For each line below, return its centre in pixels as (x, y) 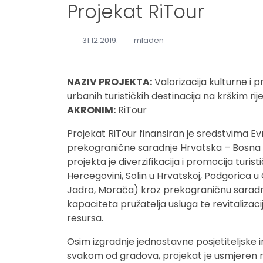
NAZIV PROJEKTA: (109, 82)
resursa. (85, 218)
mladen (149, 40)
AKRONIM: (91, 110)
